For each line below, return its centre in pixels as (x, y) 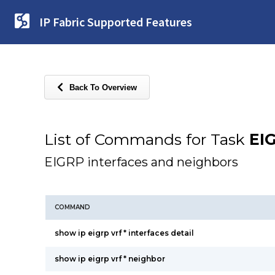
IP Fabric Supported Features (116, 22)
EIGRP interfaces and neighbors (141, 162)
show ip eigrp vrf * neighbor (110, 259)
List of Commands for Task (147, 139)
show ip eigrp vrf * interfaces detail (124, 233)
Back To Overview (103, 87)
